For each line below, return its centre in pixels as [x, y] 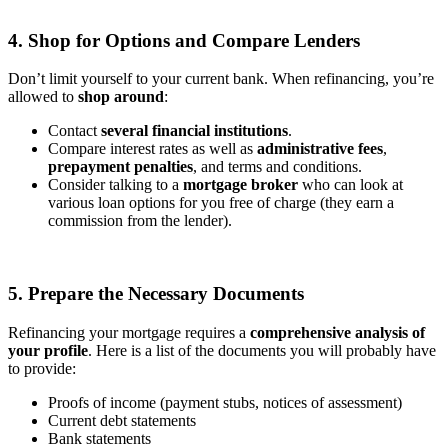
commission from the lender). [140, 221]
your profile [48, 350]
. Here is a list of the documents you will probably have [262, 350]
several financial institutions [194, 131]
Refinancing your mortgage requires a [129, 332]
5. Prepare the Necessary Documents [156, 294]
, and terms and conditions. [277, 167]
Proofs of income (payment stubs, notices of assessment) [225, 402]
